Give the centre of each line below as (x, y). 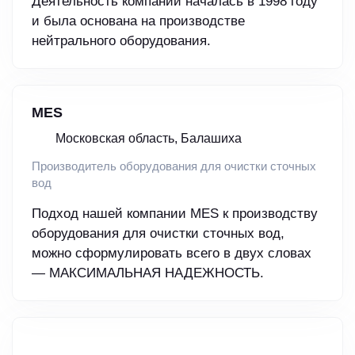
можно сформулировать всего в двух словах (172, 254)
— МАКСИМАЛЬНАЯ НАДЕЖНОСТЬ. (148, 273)
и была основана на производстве (138, 21)
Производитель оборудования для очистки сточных (174, 166)
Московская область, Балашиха (149, 139)
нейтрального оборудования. (121, 41)
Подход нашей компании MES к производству (175, 214)
